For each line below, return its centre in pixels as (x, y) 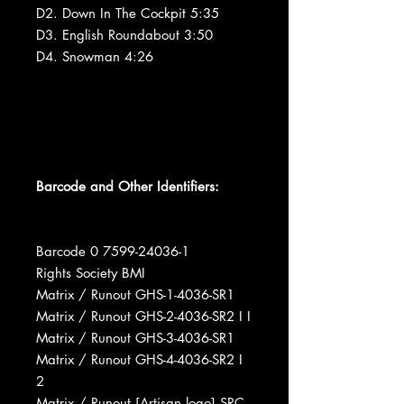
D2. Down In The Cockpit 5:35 (128, 13)
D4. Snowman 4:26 (95, 56)
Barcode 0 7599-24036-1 (113, 251)
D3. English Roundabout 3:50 (124, 34)
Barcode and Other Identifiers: (128, 186)
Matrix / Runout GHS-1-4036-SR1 (135, 294)
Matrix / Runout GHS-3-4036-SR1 (135, 337)
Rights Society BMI (91, 272)
